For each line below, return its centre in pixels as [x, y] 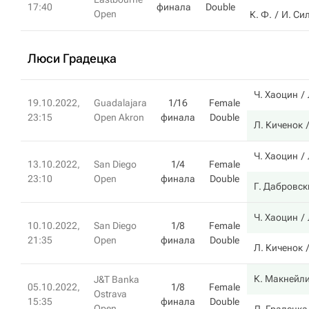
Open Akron [119, 117]
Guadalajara [120, 103]
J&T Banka [117, 279]
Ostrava [110, 294]
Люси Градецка [72, 58]
